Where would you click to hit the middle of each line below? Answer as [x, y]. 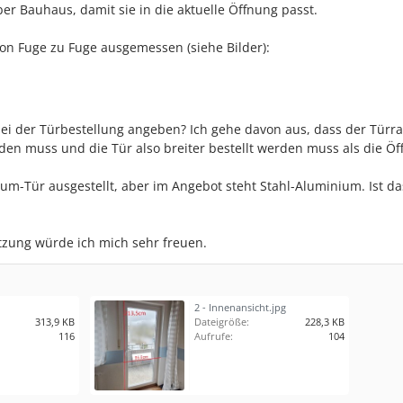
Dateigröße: [222, 322]
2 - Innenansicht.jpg [240, 307]
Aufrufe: [214, 336]
